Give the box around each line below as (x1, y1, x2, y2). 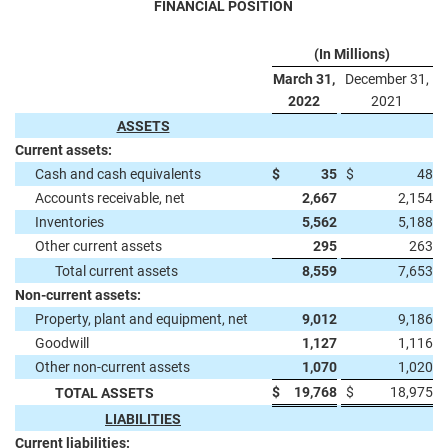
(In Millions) (314, 46, 390, 62)
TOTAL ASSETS (55, 385, 154, 401)
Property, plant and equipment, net (35, 311, 248, 327)
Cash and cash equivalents (35, 166, 201, 182)
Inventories (35, 214, 104, 230)
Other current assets (35, 238, 162, 254)
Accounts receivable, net (35, 190, 185, 206)
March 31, (273, 71, 335, 87)
